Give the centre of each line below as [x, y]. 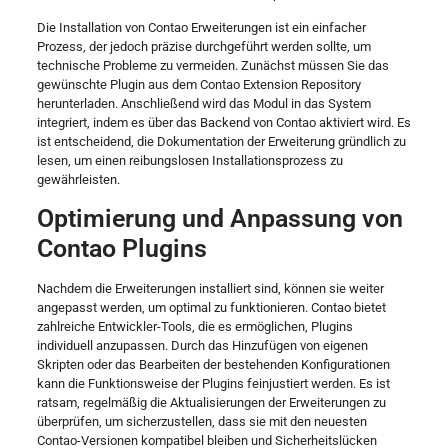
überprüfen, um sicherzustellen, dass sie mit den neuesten [201, 421]
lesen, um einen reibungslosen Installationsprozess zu [189, 160]
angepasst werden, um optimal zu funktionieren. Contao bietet [211, 307]
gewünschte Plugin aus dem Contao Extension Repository [198, 84]
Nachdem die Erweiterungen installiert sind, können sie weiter [210, 288]
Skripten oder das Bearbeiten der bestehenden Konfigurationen [213, 364]
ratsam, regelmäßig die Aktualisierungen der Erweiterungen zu [211, 402]
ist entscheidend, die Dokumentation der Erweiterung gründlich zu [221, 141]
